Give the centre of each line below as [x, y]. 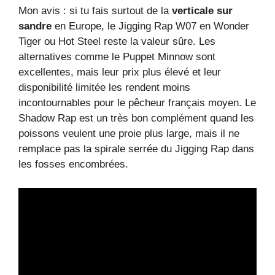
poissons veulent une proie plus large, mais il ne [129, 134]
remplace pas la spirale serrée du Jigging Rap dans [136, 149]
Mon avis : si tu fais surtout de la [95, 11]
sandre [35, 26]
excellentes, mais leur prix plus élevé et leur [120, 72]
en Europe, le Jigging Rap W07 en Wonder [150, 26]
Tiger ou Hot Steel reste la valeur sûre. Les [117, 42]
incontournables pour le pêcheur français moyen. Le [137, 103]
